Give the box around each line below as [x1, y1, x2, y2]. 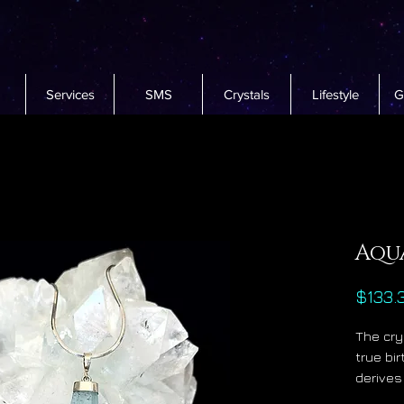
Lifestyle [311, 87, 359, 103]
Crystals [224, 87, 270, 103]
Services [45, 87, 95, 103]
